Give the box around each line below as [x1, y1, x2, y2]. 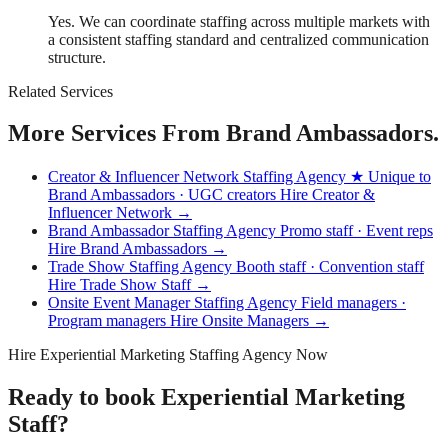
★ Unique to [350, 168, 431, 186]
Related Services [8, 82, 113, 100]
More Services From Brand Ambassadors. [8, 120, 439, 147]
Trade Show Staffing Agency [48, 258, 236, 276]
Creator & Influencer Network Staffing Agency [48, 168, 350, 186]
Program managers [48, 312, 170, 330]
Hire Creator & [280, 186, 375, 204]
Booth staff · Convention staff [236, 258, 424, 276]
